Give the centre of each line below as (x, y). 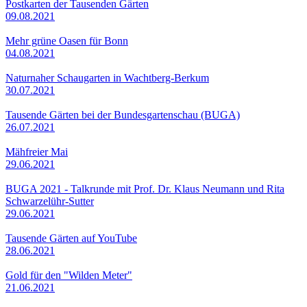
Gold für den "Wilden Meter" (69, 275)
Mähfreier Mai (37, 151)
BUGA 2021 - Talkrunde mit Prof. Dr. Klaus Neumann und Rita (145, 188)
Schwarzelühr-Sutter (50, 201)
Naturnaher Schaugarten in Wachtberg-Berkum (107, 77)
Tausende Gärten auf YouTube (71, 238)
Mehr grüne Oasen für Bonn (67, 40)
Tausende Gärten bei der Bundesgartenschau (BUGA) (123, 114)
